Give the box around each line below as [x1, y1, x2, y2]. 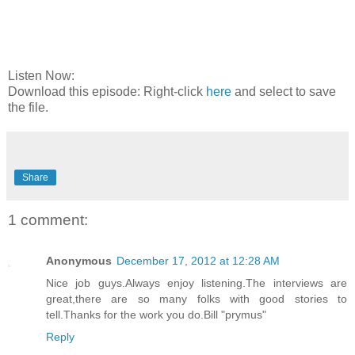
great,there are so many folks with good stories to [46, 292, 347, 306]
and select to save [231, 84, 336, 98]
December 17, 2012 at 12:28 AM [116, 254, 280, 268]
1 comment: [8, 211, 88, 228]
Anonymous [46, 254, 112, 268]
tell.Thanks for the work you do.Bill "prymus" [46, 308, 266, 322]
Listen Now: [8, 68, 78, 82]
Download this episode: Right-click [8, 84, 206, 98]
